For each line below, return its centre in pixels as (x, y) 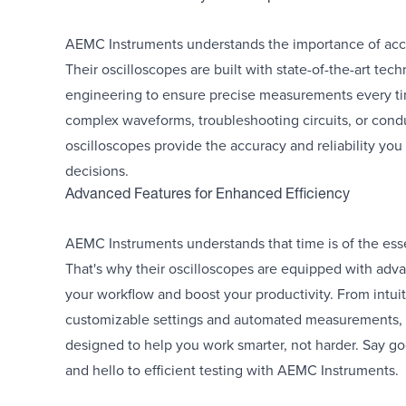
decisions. (97, 170)
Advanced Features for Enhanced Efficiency (208, 195)
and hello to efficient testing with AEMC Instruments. (232, 369)
